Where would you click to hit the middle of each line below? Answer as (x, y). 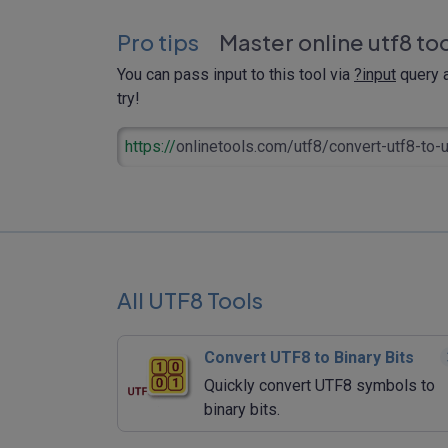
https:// (150, 146)
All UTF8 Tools (190, 299)
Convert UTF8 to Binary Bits (309, 357)
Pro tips (158, 41)
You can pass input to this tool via (235, 74)
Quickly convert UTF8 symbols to (319, 385)
